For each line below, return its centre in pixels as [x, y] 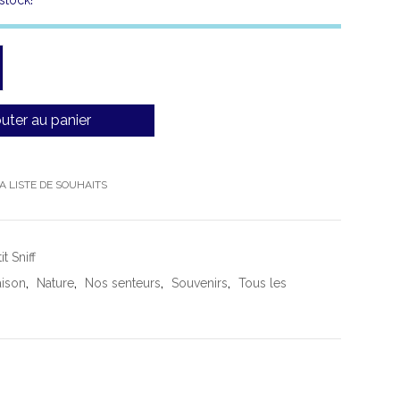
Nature [55, 283]
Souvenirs [200, 283]
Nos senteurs [123, 283]
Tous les [262, 283]
